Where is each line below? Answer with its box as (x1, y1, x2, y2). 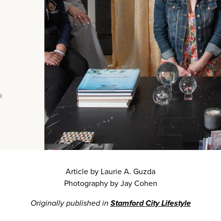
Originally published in (30, 198, 110, 208)
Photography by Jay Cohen (64, 179, 157, 188)
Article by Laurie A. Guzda (66, 167, 155, 177)
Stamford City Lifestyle (110, 198, 191, 208)
